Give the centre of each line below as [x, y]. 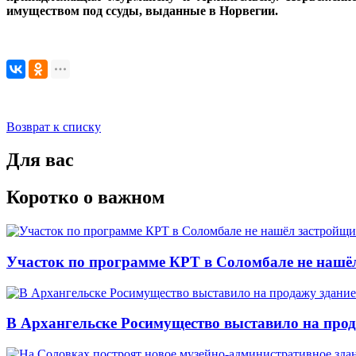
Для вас [40, 160]
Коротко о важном [85, 197]
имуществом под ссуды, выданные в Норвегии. [142, 10]
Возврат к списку [54, 126]
